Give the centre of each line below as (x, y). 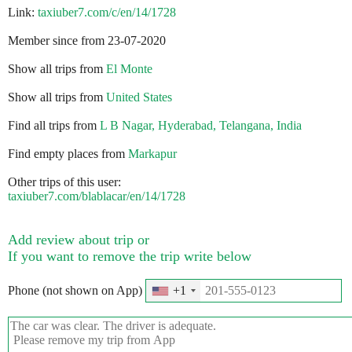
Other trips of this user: (64, 182)
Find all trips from (54, 126)
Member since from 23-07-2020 (87, 41)
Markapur (152, 154)
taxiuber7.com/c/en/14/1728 (107, 13)
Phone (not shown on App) (77, 291)
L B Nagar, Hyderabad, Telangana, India (201, 126)
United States (139, 97)
